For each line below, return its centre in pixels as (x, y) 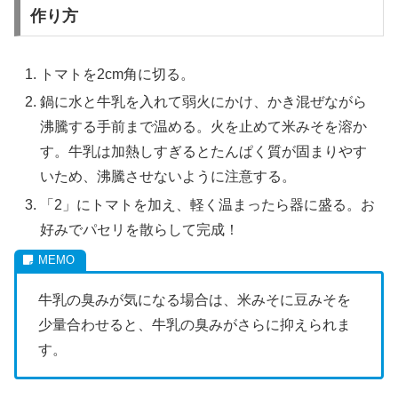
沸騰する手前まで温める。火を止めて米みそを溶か (204, 127)
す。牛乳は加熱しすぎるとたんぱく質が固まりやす (204, 152)
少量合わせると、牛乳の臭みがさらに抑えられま (195, 324)
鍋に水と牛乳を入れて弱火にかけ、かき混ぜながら (204, 102)
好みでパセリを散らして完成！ (140, 229)
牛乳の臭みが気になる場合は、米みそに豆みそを (195, 299)
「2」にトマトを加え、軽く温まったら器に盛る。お (208, 204)
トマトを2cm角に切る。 (118, 75)
